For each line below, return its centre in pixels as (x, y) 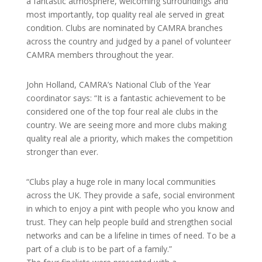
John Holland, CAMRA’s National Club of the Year (118, 85)
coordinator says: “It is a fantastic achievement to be (126, 98)
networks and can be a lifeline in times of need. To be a (131, 235)
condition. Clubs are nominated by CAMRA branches (124, 28)
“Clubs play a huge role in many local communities (121, 182)
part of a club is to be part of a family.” (99, 249)
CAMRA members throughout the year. (100, 55)
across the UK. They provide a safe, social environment (130, 195)
